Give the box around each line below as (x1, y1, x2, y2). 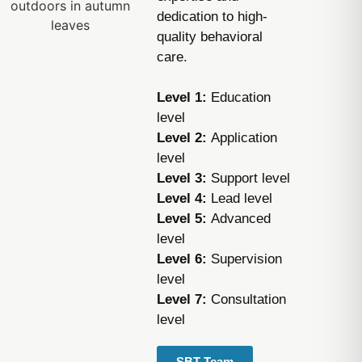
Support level (206, 170, 290, 186)
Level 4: (156, 191, 207, 206)
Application (206, 130, 277, 145)
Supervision (206, 251, 282, 267)
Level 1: (156, 90, 211, 105)
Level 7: (156, 292, 211, 307)
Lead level (206, 191, 272, 206)
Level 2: (156, 130, 207, 145)
